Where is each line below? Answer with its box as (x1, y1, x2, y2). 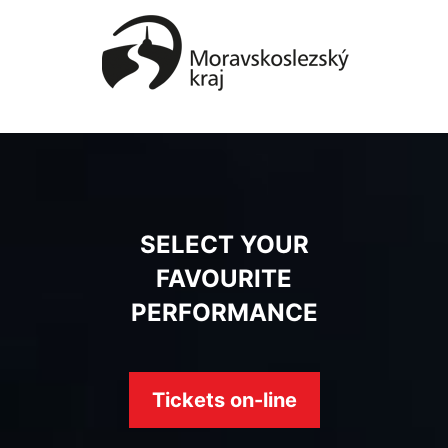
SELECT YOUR (139, 230, 309, 260)
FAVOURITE (156, 264, 292, 294)
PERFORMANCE (130, 298, 318, 328)
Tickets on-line (151, 388, 297, 413)
